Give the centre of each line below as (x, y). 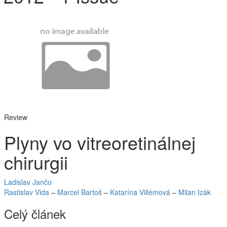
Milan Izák (195, 192)
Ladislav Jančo (28, 182)
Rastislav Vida (27, 192)
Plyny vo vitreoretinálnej (100, 142)
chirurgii (36, 162)
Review (16, 117)
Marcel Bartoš (80, 192)
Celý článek (35, 214)
